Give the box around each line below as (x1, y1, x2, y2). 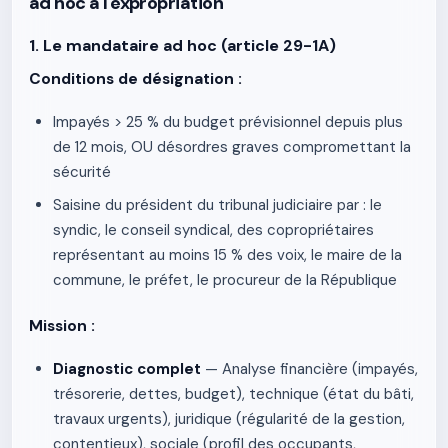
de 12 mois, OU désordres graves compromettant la (53, 137, 411, 157)
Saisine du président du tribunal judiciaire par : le (53, 195, 382, 215)
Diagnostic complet (53, 359, 201, 379)
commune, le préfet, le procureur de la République (53, 270, 397, 290)
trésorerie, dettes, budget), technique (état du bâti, (53, 384, 414, 404)
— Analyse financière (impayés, (201, 359, 418, 379)
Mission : (29, 316, 95, 336)
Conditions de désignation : (29, 69, 242, 89)
